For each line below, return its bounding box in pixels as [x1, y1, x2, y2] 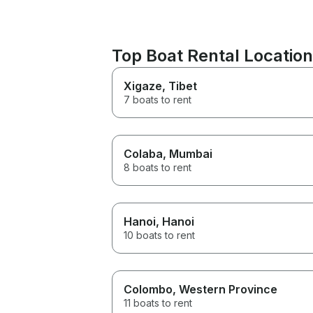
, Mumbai [163, 146, 212, 161]
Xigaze [124, 78, 162, 93]
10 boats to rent [124, 228, 195, 241]
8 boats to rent [124, 161, 191, 173]
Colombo [124, 282, 173, 296]
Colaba [124, 146, 163, 161]
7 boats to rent [124, 93, 191, 105]
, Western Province [173, 282, 277, 296]
